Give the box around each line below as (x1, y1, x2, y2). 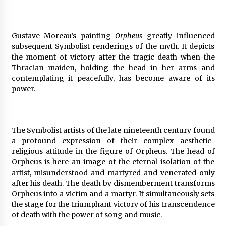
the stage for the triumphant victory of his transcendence (11, 199, 215, 209)
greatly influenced (142, 31, 215, 40)
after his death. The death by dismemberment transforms (11, 178, 215, 188)
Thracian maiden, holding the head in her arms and (11, 63, 215, 72)
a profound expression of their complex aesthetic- (11, 136, 215, 145)
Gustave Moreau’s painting (11, 31, 116, 40)
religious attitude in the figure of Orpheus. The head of (11, 146, 215, 156)
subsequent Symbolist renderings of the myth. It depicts (11, 41, 215, 51)
